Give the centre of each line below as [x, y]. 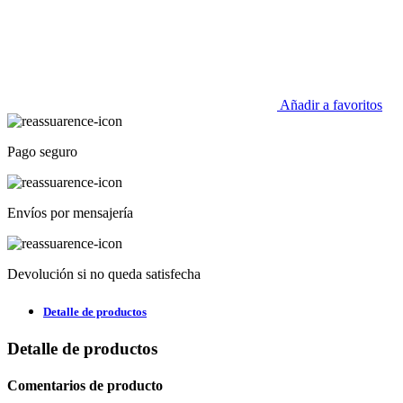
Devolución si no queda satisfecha [104, 274]
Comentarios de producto [85, 386]
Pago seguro [42, 152]
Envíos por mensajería [70, 213]
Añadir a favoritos [331, 105]
